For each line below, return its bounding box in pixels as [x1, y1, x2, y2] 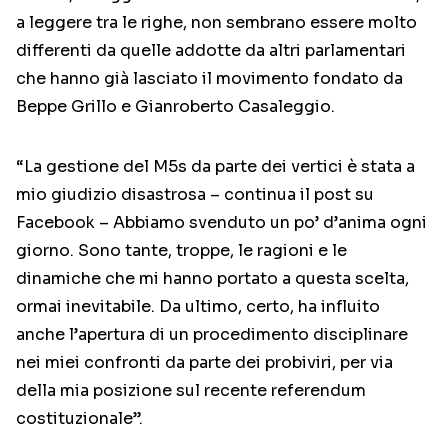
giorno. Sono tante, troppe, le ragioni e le [16, 240, 347, 262]
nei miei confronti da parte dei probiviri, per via [16, 352, 393, 374]
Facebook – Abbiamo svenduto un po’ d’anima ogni [16, 212, 427, 234]
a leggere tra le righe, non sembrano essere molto [16, 12, 417, 34]
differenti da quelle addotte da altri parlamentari [16, 40, 406, 62]
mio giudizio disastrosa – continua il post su [16, 184, 374, 206]
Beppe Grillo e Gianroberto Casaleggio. [16, 96, 335, 118]
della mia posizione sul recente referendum [16, 380, 366, 402]
